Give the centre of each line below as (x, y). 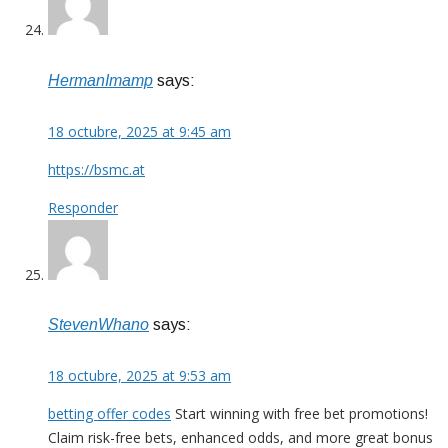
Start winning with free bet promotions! (299, 414)
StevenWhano (98, 325)
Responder (83, 207)
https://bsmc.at (96, 169)
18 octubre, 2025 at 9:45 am (139, 131)
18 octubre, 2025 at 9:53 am (139, 376)
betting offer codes (109, 414)
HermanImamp (100, 80)
